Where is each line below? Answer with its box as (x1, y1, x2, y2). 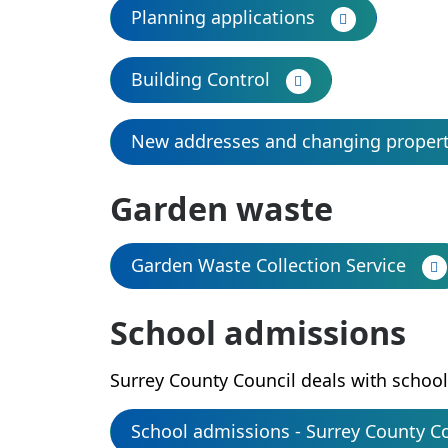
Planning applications (130, 5, 315, 29)
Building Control (130, 67, 270, 91)
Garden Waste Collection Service (130, 253, 406, 277)
